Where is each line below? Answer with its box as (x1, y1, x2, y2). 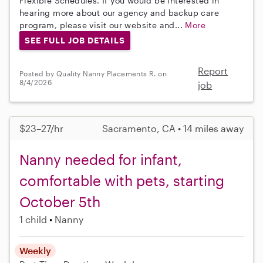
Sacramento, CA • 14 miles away (102, 122, 244, 134)
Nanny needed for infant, (19, 150, 182, 168)
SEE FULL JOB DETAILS (24, 35, 125, 45)
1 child (19, 213, 47, 225)
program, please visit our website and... (19, 19, 186, 30)
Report (198, 65, 228, 76)
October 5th (19, 193, 100, 210)
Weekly (19, 244, 51, 256)
